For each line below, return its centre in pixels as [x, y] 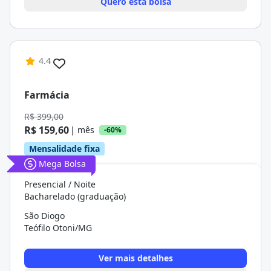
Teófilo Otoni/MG [58, 228]
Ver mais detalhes [135, 258]
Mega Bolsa [62, 164]
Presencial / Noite [60, 184]
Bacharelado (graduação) [75, 196]
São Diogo [44, 216]
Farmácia [47, 95]
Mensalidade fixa [64, 149]
